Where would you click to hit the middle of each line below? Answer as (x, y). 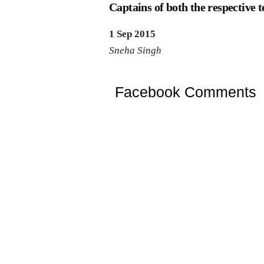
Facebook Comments (186, 92)
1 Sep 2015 (133, 34)
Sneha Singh (136, 50)
